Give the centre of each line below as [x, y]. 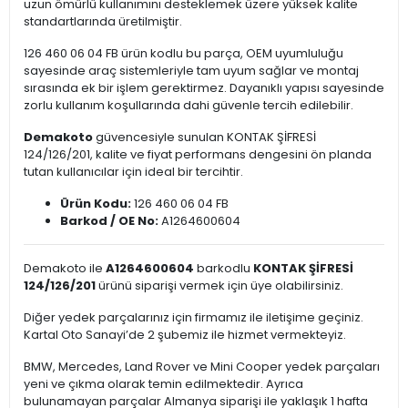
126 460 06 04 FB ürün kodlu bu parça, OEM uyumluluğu [184, 54]
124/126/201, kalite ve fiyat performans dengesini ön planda [198, 155]
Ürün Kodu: [96, 204]
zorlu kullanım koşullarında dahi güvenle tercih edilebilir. [189, 106]
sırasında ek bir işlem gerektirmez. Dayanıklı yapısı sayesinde [204, 88]
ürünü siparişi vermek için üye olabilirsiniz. [219, 286]
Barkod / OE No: [109, 221]
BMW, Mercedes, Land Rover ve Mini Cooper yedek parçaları [202, 367]
